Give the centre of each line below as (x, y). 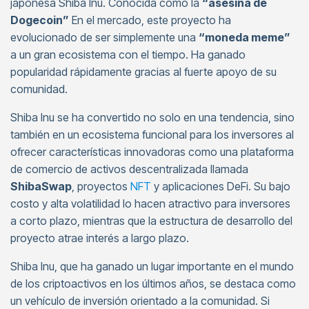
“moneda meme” (245, 37)
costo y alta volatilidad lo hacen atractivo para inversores (150, 203)
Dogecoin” (40, 20)
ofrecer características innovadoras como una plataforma (152, 152)
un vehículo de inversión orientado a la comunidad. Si (140, 301)
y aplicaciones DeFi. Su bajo (221, 186)
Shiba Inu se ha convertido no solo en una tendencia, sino (152, 117)
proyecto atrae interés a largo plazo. (100, 238)
